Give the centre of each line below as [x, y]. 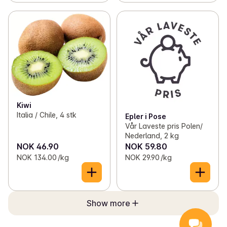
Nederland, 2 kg [152, 135]
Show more [108, 203]
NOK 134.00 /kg [43, 157]
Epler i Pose [145, 116]
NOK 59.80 [146, 146]
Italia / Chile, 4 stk [47, 115]
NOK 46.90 [38, 146]
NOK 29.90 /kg [148, 157]
